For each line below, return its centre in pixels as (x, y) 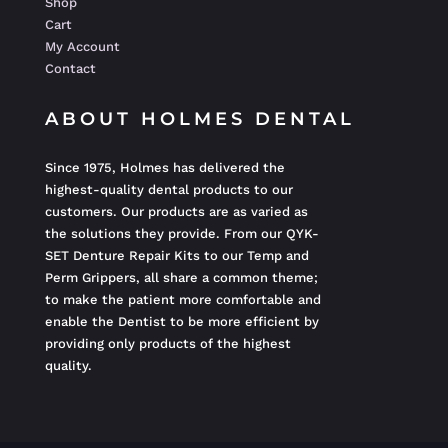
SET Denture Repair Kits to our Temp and (176, 256)
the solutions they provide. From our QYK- (181, 234)
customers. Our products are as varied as (176, 212)
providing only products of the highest (167, 344)
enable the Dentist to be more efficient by (181, 322)
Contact (70, 69)
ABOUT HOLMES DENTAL (199, 119)
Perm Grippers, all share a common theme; (181, 278)
